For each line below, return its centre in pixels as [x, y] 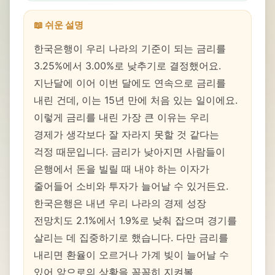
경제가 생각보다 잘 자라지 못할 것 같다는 [126, 134]
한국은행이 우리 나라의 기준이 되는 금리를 [130, 48]
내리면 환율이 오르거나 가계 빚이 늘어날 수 [131, 255]
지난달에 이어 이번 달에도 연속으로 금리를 [130, 83]
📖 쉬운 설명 [59, 25]
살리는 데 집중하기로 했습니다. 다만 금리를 [131, 238]
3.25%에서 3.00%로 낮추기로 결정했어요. [127, 66]
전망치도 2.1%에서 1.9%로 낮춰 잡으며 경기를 [135, 220]
